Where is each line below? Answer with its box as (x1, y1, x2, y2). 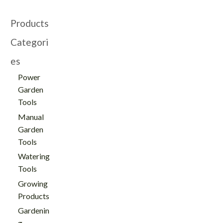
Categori (10, 36, 49, 48)
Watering (18, 151, 50, 161)
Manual (18, 111, 44, 121)
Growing (18, 178, 48, 188)
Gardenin (18, 206, 50, 216)
